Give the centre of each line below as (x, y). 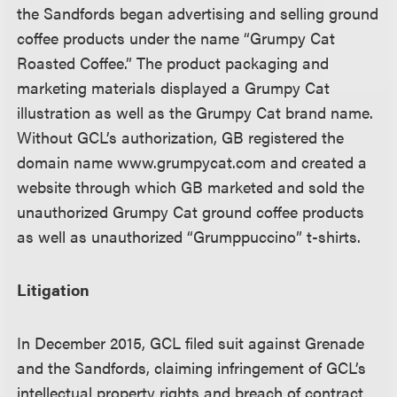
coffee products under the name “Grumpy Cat (176, 38)
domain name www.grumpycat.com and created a (192, 162)
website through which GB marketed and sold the (191, 187)
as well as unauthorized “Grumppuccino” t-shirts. (189, 236)
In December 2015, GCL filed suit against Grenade (191, 343)
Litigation (54, 289)
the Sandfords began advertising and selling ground (198, 13)
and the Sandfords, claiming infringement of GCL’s (192, 367)
